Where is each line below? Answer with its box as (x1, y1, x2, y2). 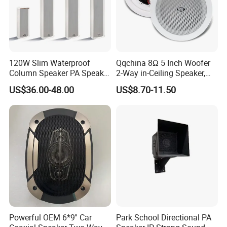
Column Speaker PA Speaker (9, 67, 111, 79)
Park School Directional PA (116, 212, 211, 223)
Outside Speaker (9, 77, 68, 89)
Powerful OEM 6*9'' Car (9, 212, 92, 223)
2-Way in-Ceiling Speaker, (116, 67, 205, 79)
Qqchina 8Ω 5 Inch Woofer (116, 57, 210, 68)
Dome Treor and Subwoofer (116, 77, 214, 89)
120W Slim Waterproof (9, 57, 91, 68)
